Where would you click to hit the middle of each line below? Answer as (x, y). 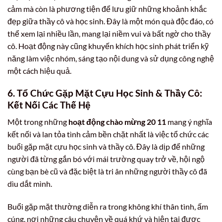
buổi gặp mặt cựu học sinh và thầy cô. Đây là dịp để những (106, 147)
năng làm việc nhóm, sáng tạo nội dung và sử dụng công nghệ (111, 58)
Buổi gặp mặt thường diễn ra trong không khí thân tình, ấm (108, 206)
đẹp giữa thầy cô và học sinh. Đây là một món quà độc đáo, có (111, 21)
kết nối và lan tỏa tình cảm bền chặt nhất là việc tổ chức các (108, 134)
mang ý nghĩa (189, 122)
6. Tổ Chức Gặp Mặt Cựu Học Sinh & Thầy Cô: (105, 93)
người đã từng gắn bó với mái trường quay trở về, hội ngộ (106, 159)
